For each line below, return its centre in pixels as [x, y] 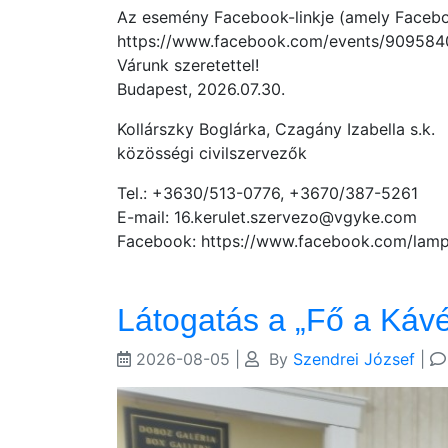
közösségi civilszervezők [212, 153]
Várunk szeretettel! [188, 65]
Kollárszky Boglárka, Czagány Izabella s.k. [276, 129]
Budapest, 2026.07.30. [201, 89]
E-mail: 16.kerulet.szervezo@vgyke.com [267, 217]
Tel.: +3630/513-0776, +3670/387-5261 [267, 193]
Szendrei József [354, 359]
